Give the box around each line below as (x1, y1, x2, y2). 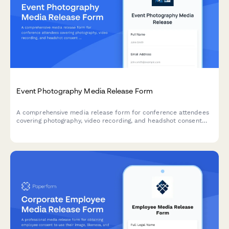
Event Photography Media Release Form (16, 86, 153, 96)
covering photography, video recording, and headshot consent (16, 117, 202, 124)
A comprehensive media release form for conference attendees (16, 108, 209, 116)
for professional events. (16, 125, 88, 132)
